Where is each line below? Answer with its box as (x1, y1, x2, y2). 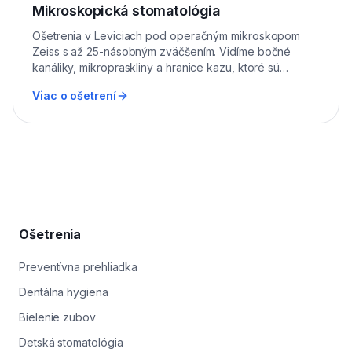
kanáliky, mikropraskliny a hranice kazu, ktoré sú (32, 60, 280, 75)
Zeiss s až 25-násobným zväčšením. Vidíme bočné (32, 45, 291, 59)
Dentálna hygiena (19, 285, 108, 299)
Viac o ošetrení (32, 89, 116, 103)
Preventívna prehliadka (19, 260, 138, 274)
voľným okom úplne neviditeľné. (32, 76, 198, 90)
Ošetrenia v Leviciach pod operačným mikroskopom (32, 29, 301, 43)
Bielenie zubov (19, 310, 96, 324)
